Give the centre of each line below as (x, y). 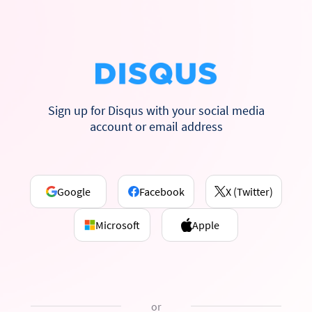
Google (74, 191)
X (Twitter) (249, 191)
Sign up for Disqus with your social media (156, 110)
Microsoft (118, 225)
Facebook (162, 191)
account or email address (156, 126)
